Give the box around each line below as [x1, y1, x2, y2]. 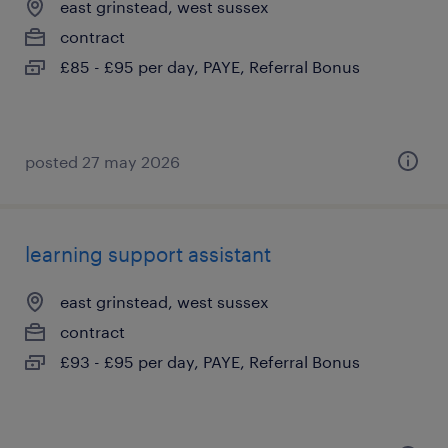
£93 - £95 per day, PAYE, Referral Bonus [60, 352, 360, 371]
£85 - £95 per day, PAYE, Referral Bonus [60, 57, 360, 76]
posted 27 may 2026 [25, 152, 180, 171]
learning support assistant [25, 242, 271, 266]
